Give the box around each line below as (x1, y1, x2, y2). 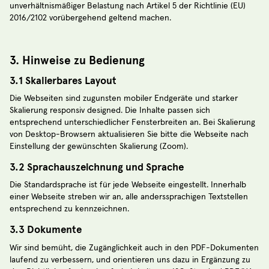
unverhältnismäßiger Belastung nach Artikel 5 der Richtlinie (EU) (10, 2, 246, 11)
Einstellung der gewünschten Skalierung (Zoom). (10, 142, 188, 151)
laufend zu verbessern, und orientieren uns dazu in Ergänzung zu (10, 255, 250, 264)
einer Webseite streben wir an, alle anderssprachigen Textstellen (10, 193, 248, 202)
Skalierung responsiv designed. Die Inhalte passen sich (10, 106, 210, 115)
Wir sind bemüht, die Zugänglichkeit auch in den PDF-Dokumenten (10, 243, 259, 252)
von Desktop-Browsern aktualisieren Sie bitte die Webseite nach (10, 130, 249, 139)
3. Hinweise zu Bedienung (10, 53, 145, 68)
